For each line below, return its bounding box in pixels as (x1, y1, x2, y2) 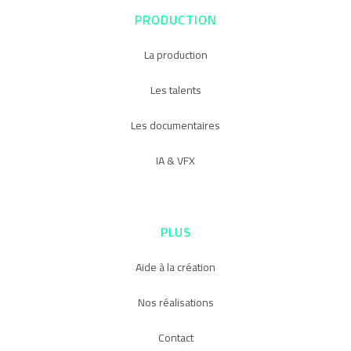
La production (143, 45, 208, 65)
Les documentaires (131, 115, 220, 136)
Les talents (150, 80, 201, 100)
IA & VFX (156, 150, 195, 171)
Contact (157, 327, 194, 348)
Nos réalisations (137, 292, 214, 313)
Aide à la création (136, 257, 215, 277)
